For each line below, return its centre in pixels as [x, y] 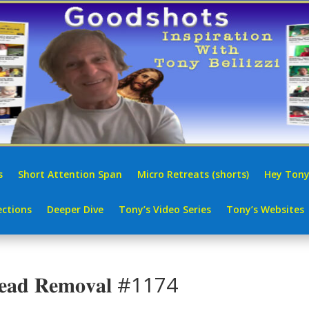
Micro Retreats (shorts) [193, 174]
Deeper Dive [75, 209]
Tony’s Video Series [165, 209]
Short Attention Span [70, 174]
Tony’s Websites [265, 209]
